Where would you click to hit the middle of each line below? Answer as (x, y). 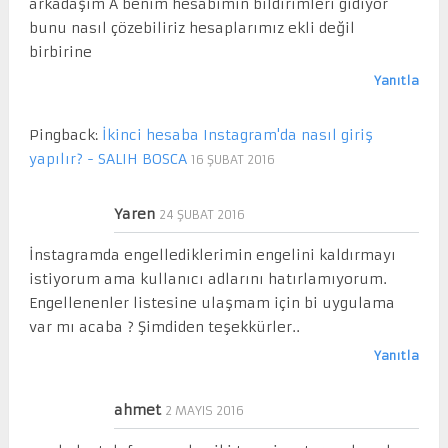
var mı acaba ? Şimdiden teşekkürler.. (164, 326)
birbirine (60, 51)
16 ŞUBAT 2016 (232, 159)
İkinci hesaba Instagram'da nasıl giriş (237, 134)
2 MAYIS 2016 (204, 410)
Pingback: (65, 134)
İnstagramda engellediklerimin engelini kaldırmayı (212, 254)
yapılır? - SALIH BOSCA (107, 158)
